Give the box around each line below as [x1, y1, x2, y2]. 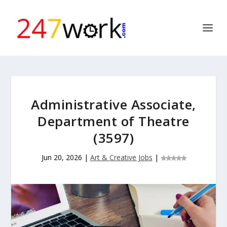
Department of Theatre [37, 112, 190, 130]
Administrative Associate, [31, 95, 196, 113]
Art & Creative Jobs [90, 153, 153, 162]
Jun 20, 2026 [41, 153, 82, 162]
